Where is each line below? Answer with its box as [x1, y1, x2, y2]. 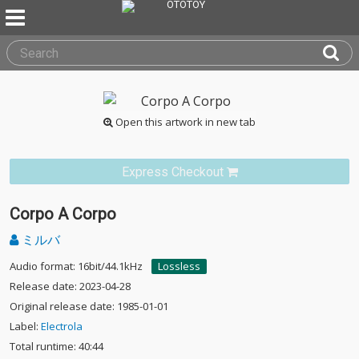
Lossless [158, 259, 200, 273]
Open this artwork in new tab [113, 115, 256, 129]
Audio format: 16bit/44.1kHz [10, 259, 143, 273]
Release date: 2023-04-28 [10, 279, 131, 293]
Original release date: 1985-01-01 [10, 299, 168, 313]
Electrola [41, 319, 83, 333]
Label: [10, 319, 41, 333]
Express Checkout [121, 164, 224, 179]
